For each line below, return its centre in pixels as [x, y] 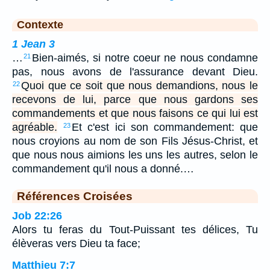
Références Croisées [75, 196]
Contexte [40, 24]
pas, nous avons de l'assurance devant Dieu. [135, 71]
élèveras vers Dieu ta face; [76, 243]
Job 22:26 [37, 215]
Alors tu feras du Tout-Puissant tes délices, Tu [135, 229]
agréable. [35, 127]
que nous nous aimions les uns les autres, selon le [135, 155]
